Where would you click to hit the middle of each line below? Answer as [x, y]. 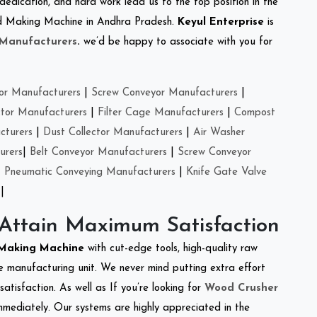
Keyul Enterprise [221, 22]
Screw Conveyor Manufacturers [165, 93]
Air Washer [219, 132]
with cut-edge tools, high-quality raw [173, 248]
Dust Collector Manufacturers [113, 132]
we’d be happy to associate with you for [176, 42]
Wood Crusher [241, 288]
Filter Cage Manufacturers [161, 113]
